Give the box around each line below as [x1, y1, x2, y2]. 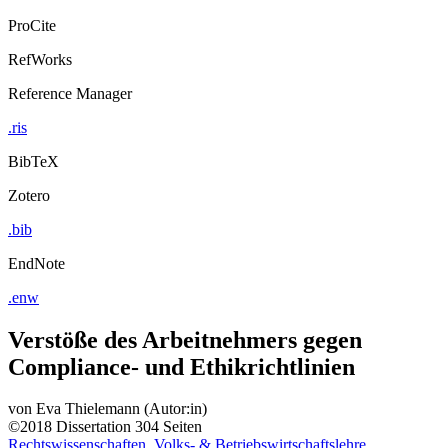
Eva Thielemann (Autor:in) [36, 400, 207, 418]
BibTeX [8, 152, 59, 170]
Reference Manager [8, 84, 132, 102]
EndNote [8, 254, 65, 272]
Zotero [8, 186, 50, 204]
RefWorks [8, 50, 72, 68]
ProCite [8, 16, 56, 34]
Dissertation [56, 418, 131, 436]
